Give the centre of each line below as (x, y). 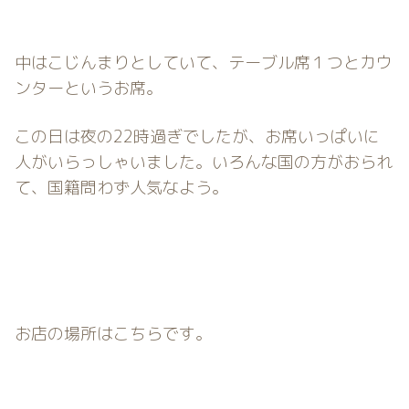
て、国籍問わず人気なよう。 (121, 188)
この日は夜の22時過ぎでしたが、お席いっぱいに (197, 137)
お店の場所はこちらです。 (113, 333)
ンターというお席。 (89, 89)
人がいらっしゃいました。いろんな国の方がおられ (204, 163)
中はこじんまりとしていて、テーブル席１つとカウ (204, 63)
